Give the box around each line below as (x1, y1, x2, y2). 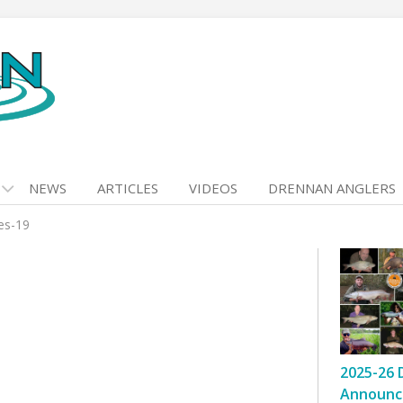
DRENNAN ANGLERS (268, 179, 396, 197)
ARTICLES (97, 179, 158, 197)
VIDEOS (189, 179, 237, 197)
